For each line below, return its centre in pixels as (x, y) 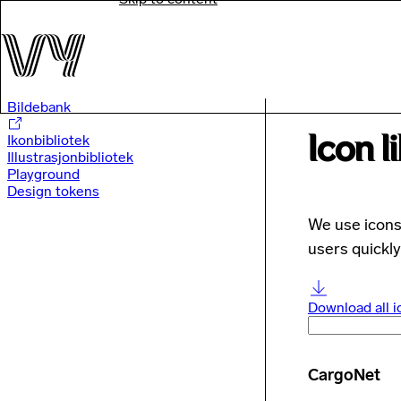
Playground (43, 174)
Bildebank (39, 107)
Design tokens (53, 191)
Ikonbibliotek (48, 140)
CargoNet (344, 375)
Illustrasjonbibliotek (70, 157)
